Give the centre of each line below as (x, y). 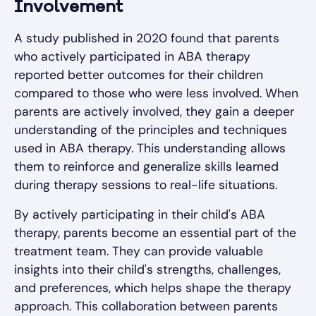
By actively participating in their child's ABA (140, 215)
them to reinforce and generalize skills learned (146, 167)
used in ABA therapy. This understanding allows (150, 148)
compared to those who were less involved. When (156, 93)
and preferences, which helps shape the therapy (153, 288)
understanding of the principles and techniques (151, 130)
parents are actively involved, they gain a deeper (154, 112)
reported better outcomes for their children (139, 75)
